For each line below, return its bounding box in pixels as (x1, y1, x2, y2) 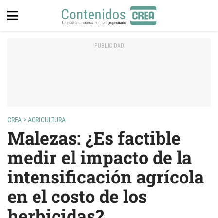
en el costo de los (7, 184, 147, 208)
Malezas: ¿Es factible (7, 126, 181, 149)
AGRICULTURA (28, 116, 67, 124)
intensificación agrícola (7, 165, 204, 188)
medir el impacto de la (7, 145, 192, 169)
